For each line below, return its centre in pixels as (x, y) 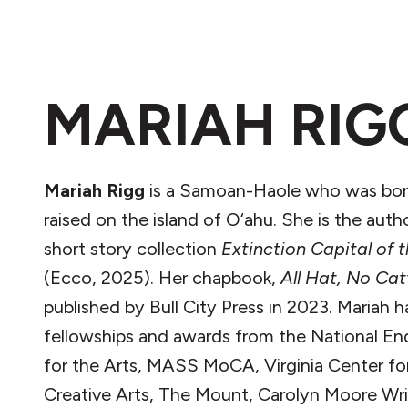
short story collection (133, 249)
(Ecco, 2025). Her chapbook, (162, 278)
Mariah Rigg (94, 190)
